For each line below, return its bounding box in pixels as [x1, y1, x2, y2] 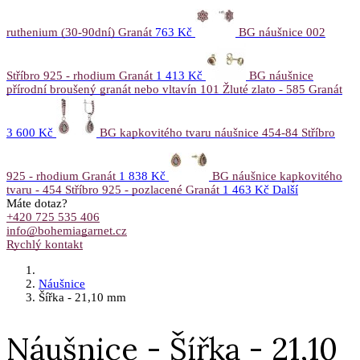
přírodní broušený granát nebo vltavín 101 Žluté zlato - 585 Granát [6, 83, 342, 96]
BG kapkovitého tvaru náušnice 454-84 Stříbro [100, 126, 335, 139]
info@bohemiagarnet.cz [6, 224, 127, 237]
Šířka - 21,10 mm [39, 291, 126, 304]
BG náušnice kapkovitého [212, 170, 342, 182]
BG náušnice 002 [239, 26, 325, 39]
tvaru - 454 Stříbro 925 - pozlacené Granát [6, 183, 219, 196]
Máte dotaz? [6, 197, 67, 210]
